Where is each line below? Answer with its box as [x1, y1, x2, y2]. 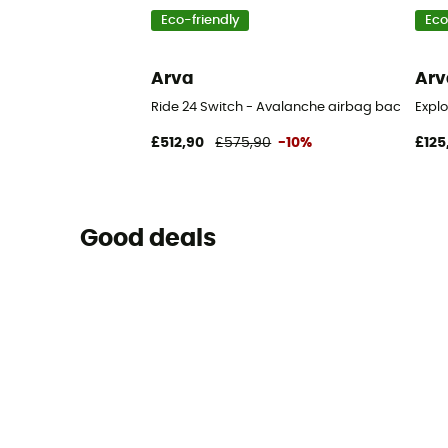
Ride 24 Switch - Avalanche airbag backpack [151, 100, 442, 114]
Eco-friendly [160, 14, 240, 28]
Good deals [79, 227, 216, 252]
